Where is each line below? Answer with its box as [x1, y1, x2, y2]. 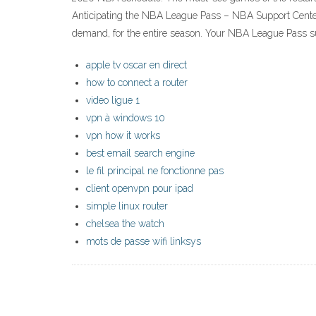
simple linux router [86, 200, 168, 212]
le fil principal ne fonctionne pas [86, 165, 224, 177]
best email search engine [86, 147, 195, 159]
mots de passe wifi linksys [86, 236, 201, 248]
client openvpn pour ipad [86, 183, 193, 195]
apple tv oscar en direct [86, 59, 187, 71]
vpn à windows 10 [86, 112, 165, 124]
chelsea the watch [86, 218, 164, 230]
